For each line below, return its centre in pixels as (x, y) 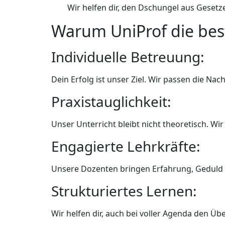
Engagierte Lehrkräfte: (126, 146)
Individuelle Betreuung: (128, 57)
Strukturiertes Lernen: (124, 191)
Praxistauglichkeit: (111, 102)
